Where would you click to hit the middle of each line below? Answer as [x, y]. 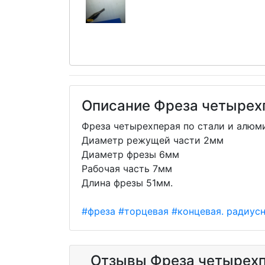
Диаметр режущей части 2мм [153, 140]
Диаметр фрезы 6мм [130, 154]
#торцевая [143, 211]
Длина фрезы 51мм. [127, 182]
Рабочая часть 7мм [127, 168]
